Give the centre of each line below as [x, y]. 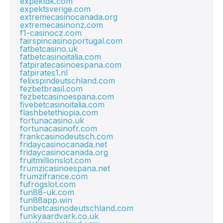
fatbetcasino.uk [49, 49]
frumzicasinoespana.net [65, 168]
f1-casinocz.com [51, 33]
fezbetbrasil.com [51, 89]
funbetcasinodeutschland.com [77, 208]
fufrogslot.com [48, 184]
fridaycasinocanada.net [63, 144]
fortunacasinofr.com [58, 128]
